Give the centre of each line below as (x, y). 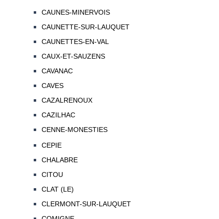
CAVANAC (57, 71)
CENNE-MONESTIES (74, 130)
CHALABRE (59, 160)
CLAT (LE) (57, 189)
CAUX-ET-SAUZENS (73, 56)
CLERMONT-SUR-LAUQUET (86, 204)
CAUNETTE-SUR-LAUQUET (85, 27)
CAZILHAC (58, 115)
